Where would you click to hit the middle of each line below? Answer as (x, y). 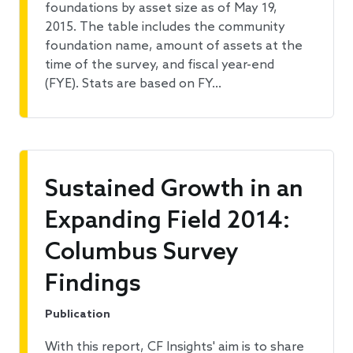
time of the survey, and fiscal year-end (160, 65)
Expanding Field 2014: (167, 222)
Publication (78, 315)
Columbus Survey (142, 253)
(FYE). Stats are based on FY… (133, 84)
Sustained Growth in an (174, 190)
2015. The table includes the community (165, 28)
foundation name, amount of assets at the (174, 46)
